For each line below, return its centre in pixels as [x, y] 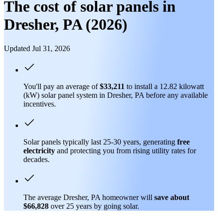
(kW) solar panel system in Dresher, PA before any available [116, 95]
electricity [39, 150]
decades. [36, 159]
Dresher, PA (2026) [66, 25]
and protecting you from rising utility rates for [126, 150]
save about [172, 197]
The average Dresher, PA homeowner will [89, 197]
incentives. [40, 104]
